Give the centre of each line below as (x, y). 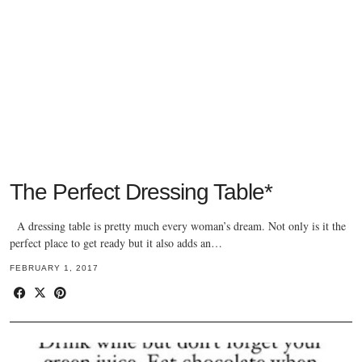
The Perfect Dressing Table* (141, 192)
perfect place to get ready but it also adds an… (116, 243)
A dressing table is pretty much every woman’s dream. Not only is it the (178, 226)
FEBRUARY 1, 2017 (54, 268)
